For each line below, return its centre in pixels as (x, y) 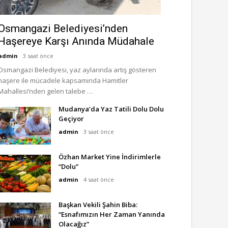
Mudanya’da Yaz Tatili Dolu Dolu (111, 109)
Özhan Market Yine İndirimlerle (110, 157)
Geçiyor (71, 119)
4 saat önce (99, 179)
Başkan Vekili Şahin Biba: (98, 205)
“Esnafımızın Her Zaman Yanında (112, 214)
